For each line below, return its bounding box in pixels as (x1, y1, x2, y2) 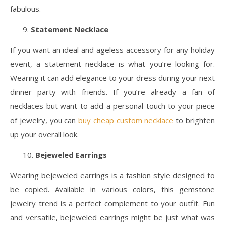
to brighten (173, 115, 215, 125)
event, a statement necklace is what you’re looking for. (10, 58, 215, 69)
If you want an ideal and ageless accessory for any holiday (10, 44, 215, 55)
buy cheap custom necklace (78, 115, 174, 125)
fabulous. (10, 3, 41, 14)
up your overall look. (10, 129, 79, 139)
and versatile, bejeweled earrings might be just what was (10, 212, 215, 222)
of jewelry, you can (10, 115, 79, 125)
